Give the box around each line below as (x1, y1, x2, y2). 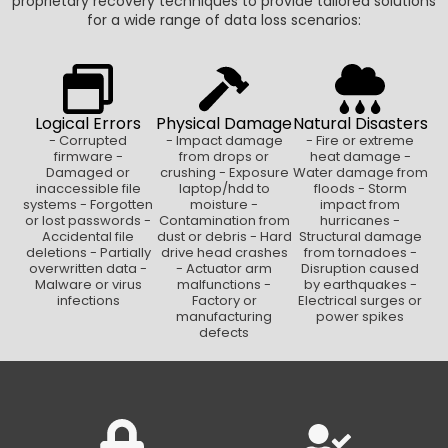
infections (56, 291, 120, 311)
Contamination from (158, 211, 290, 231)
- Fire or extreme (306, 131, 414, 151)
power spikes (316, 307, 404, 327)
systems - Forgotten (23, 195, 153, 215)
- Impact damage (165, 131, 283, 151)
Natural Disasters (292, 112, 428, 136)
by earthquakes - (303, 275, 417, 295)
